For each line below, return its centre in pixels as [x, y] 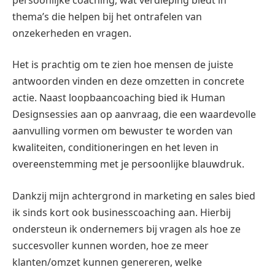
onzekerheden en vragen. [72, 33]
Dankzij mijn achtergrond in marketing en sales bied [134, 196]
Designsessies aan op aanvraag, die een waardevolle [134, 114]
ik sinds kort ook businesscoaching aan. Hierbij [122, 212]
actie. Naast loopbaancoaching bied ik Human [119, 98]
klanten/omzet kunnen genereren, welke [107, 262]
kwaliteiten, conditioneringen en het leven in [115, 148]
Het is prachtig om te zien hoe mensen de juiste [123, 65]
